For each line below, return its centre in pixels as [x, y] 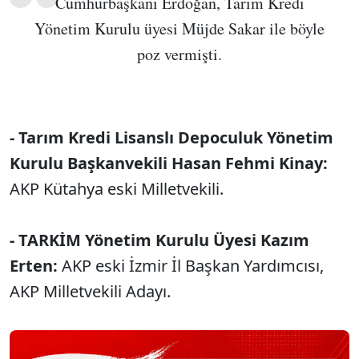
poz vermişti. [179, 54]
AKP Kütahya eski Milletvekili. [117, 189]
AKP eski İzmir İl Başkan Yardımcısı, [191, 266]
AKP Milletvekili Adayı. [90, 292]
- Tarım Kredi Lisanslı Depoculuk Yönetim [171, 138]
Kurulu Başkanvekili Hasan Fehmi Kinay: [169, 163]
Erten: [34, 266]
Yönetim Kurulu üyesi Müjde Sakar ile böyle [179, 29]
